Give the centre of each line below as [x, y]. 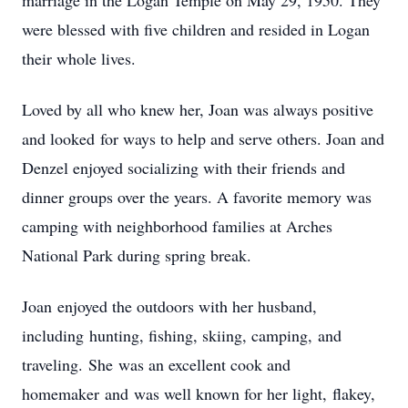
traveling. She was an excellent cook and [156, 364]
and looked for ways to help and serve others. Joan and [203, 138]
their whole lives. [82, 58]
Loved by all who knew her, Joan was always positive [198, 109]
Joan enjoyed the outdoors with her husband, [169, 306]
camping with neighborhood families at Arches [177, 226]
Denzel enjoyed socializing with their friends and [184, 168]
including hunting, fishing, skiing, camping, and [182, 335]
